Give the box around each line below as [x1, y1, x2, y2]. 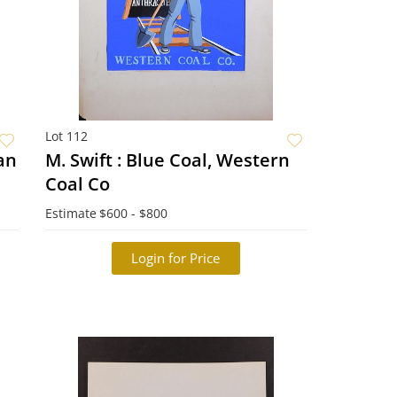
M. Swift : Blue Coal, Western [44, 148, 290, 172]
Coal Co [44, 172, 110, 196]
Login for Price [131, 249, 221, 267]
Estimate [44, 205, 97, 222]
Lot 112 [44, 128, 88, 144]
